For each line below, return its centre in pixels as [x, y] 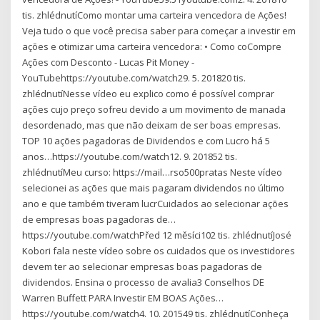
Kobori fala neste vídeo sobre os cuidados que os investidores [159, 250]
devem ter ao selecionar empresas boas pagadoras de [142, 266]
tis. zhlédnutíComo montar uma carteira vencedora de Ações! [155, 15]
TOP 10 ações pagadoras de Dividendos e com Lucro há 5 [146, 140]
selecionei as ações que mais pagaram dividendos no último [154, 187]
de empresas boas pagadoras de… [99, 219]
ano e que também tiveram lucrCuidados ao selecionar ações [156, 203]
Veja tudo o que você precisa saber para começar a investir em [159, 30]
